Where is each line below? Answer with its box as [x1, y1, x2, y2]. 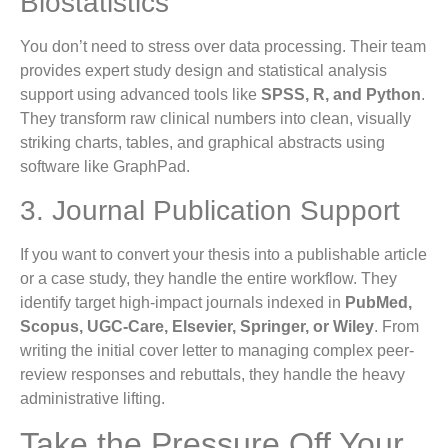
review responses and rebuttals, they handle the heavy [20, 365, 405, 383]
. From [374, 317, 419, 335]
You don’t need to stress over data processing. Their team [20, 38, 426, 56]
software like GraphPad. [20, 158, 190, 176]
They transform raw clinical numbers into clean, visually [20, 110, 411, 128]
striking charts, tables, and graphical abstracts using [20, 134, 385, 152]
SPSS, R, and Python [261, 86, 421, 104]
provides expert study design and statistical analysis [20, 62, 387, 80]
